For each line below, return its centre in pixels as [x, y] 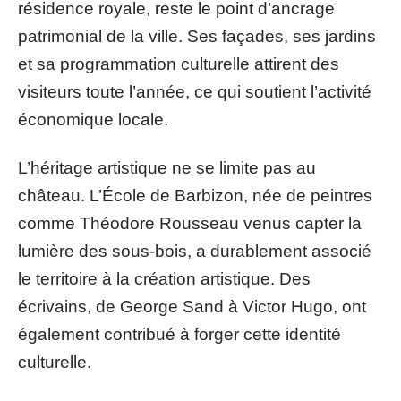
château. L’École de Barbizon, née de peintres [195, 195]
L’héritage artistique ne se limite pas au [167, 167]
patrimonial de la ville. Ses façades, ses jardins [197, 36]
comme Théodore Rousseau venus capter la [190, 223]
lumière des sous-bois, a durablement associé [195, 251]
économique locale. [93, 119]
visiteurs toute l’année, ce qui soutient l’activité [195, 92]
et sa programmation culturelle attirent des [179, 64]
